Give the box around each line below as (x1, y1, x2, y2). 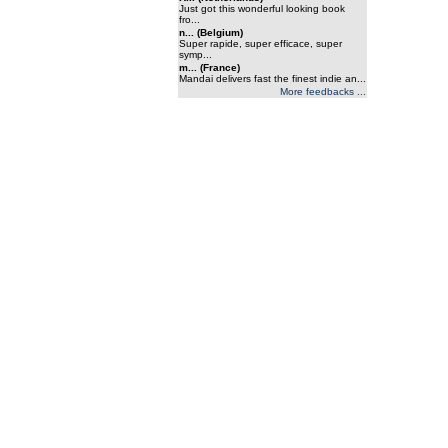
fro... (179, 14, 200, 25)
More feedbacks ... (280, 86, 366, 97)
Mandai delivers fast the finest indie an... (179, 73, 366, 84)
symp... (179, 49, 212, 60)
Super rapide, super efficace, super (179, 38, 342, 49)
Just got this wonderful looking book (179, 3, 345, 14)
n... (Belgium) (179, 27, 243, 38)
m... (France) (179, 62, 240, 73)
